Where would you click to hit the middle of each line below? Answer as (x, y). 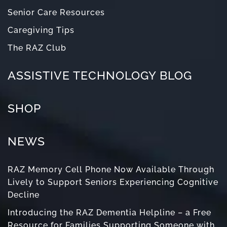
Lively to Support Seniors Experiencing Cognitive (113, 182)
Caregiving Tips (41, 30)
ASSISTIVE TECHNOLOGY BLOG (100, 75)
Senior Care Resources (56, 12)
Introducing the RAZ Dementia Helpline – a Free (109, 213)
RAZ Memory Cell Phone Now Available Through (111, 169)
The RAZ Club (37, 48)
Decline (24, 195)
